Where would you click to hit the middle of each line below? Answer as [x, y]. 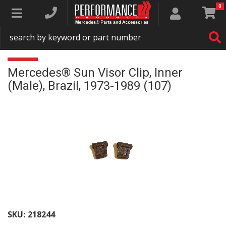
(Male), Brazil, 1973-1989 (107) [90, 86]
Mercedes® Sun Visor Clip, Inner [95, 73]
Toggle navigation [60, 12]
